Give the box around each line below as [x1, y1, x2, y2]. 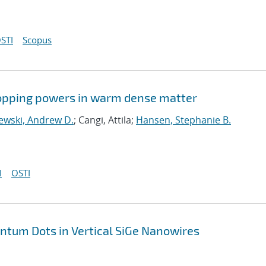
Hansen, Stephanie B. [136, 113, 231, 126]
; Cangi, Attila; [74, 113, 136, 126]
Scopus [23, 34, 52, 46]
